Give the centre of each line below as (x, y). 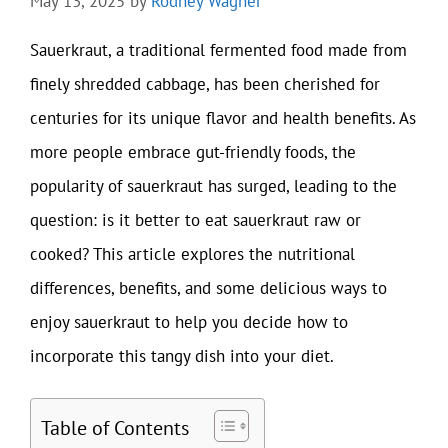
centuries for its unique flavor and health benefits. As (223, 117)
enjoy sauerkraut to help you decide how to (189, 321)
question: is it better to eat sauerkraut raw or (195, 219)
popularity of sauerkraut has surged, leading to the (213, 185)
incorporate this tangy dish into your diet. (182, 355)
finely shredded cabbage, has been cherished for (205, 83)
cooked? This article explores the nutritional (192, 253)
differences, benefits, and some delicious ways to (208, 287)
